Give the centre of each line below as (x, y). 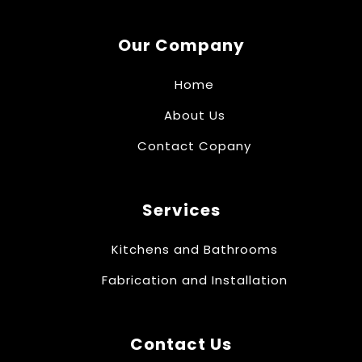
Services (181, 210)
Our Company (181, 46)
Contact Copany (195, 146)
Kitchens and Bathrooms (194, 250)
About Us (194, 116)
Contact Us (181, 345)
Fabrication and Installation (194, 280)
